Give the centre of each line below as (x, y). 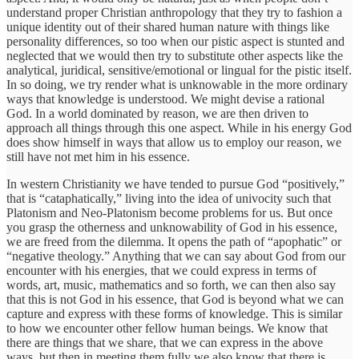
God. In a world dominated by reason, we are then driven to (157, 114)
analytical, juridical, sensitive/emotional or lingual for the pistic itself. (179, 71)
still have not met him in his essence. (98, 157)
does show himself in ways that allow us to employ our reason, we (174, 143)
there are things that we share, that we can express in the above (165, 343)
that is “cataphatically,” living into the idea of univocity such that (169, 199)
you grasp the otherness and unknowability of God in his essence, (172, 228)
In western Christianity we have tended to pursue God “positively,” (175, 184)
